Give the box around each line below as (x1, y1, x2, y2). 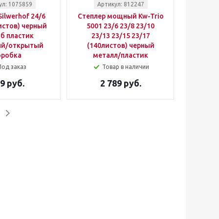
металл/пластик (93, 51, 148, 59)
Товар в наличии (102, 64, 149, 70)
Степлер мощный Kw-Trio (77, 12, 164, 20)
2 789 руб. (100, 78, 141, 88)
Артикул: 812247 (97, 1, 144, 7)
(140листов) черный (87, 42, 154, 49)
